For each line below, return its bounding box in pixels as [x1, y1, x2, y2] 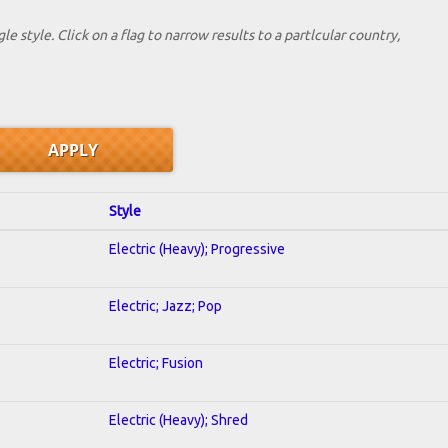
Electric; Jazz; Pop [109, 297, 222, 314]
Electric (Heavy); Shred [109, 411, 248, 428]
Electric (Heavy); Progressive [109, 240, 285, 257]
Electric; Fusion [109, 354, 203, 371]
